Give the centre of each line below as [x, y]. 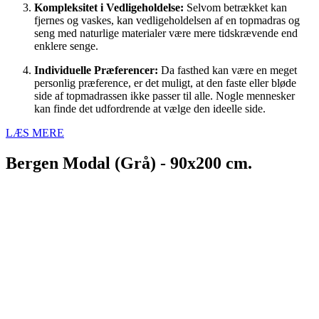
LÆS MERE [35, 132]
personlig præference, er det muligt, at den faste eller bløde [165, 83]
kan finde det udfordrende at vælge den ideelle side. [150, 108]
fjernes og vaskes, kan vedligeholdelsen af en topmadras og [167, 20]
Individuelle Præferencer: [96, 70]
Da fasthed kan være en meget [228, 70]
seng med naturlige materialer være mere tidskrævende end [166, 33]
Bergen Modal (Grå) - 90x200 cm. [129, 163]
